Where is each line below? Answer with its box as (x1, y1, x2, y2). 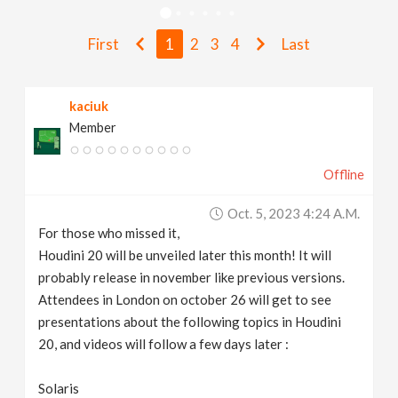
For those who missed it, (38, 225, 180, 241)
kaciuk (69, 99, 109, 114)
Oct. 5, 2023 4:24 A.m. (227, 205, 360, 221)
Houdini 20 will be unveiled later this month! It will (38, 247, 332, 263)
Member (69, 120, 117, 135)
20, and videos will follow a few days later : (38, 336, 290, 352)
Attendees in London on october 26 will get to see (38, 291, 332, 307)
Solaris (38, 380, 80, 396)
